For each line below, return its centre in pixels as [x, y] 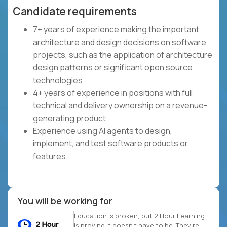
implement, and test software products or [110, 144]
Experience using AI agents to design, [103, 131]
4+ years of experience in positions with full [113, 93]
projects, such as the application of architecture [123, 55]
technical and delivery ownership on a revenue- [120, 106]
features [49, 156]
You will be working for [65, 201]
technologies [58, 80]
